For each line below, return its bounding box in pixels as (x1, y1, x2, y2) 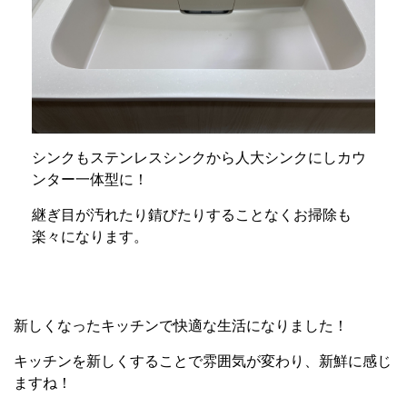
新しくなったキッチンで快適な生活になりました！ (14, 318, 348, 333)
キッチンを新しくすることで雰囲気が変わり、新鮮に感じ (14, 353, 392, 369)
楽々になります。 (32, 229, 148, 244)
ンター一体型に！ (32, 172, 148, 187)
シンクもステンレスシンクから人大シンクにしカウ (32, 150, 366, 165)
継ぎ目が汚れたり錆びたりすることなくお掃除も (32, 207, 352, 223)
